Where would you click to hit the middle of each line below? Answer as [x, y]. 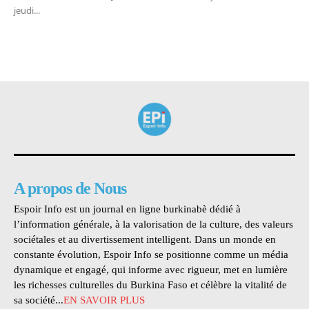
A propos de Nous [70, 189]
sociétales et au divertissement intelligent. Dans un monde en [145, 240]
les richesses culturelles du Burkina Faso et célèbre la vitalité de [150, 285]
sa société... [39, 300]
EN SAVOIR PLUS [104, 300]
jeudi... [27, 11]
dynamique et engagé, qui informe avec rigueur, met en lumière [151, 270]
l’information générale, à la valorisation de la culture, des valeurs [153, 225]
